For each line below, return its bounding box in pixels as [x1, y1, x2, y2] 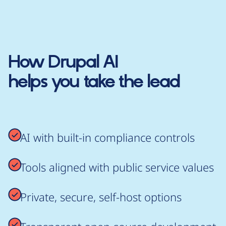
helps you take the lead [8, 71, 180, 93]
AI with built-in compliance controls [20, 130, 195, 145]
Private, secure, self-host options [20, 189, 182, 204]
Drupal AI [48, 51, 118, 74]
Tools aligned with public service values [20, 159, 214, 175]
